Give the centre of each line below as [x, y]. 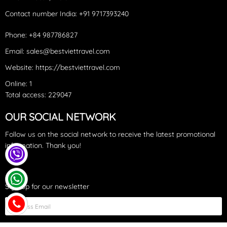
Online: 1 [18, 83]
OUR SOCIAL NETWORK [61, 117]
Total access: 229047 [38, 94]
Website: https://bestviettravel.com [63, 67]
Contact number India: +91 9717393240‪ [67, 13]
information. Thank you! [43, 145]
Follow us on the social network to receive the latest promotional [110, 134]
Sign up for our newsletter [47, 186]
